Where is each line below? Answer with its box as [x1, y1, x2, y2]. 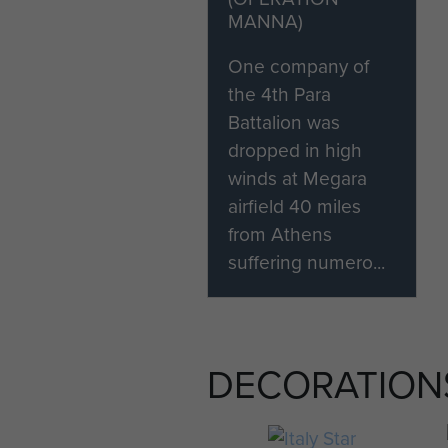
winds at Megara [228, 164, 367, 193]
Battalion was [228, 108, 340, 137]
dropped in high [228, 136, 362, 165]
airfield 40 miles [228, 192, 361, 221]
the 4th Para [228, 80, 331, 109]
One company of [228, 52, 369, 81]
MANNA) [228, 7, 303, 36]
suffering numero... [228, 248, 385, 277]
